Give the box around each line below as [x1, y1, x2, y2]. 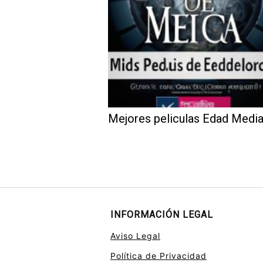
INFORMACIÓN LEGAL [110, 208, 213, 220]
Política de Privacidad [110, 250, 207, 261]
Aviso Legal [110, 230, 160, 241]
